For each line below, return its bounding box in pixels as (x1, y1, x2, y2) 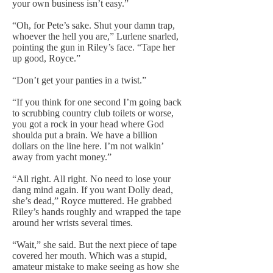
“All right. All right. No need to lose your (12, 174, 171, 184)
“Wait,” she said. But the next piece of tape (12, 239, 177, 250)
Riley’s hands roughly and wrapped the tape (12, 207, 181, 217)
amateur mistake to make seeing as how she (12, 261, 179, 272)
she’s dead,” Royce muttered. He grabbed (12, 196, 172, 206)
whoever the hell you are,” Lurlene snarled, (12, 31, 179, 41)
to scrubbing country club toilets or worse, (12, 108, 174, 118)
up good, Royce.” (12, 53, 80, 63)
